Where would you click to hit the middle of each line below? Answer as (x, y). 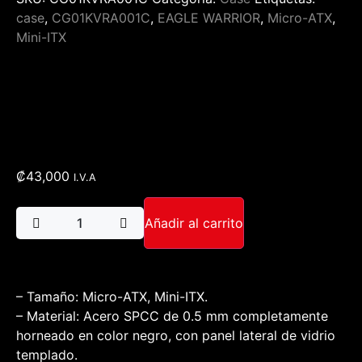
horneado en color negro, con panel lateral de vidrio (176, 336)
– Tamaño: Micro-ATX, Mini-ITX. (112, 297)
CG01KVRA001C (101, 17)
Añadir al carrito (194, 223)
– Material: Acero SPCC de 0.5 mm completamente (172, 316)
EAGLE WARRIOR (209, 17)
